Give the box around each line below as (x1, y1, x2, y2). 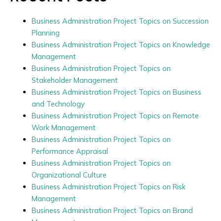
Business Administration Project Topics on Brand (31, 205, 193, 215)
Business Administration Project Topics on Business (31, 87, 201, 97)
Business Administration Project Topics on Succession (31, 16, 209, 26)
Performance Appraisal (31, 146, 108, 156)
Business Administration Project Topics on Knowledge (31, 39, 210, 49)
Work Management (31, 122, 96, 132)
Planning (31, 28, 60, 37)
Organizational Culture (31, 170, 107, 180)
